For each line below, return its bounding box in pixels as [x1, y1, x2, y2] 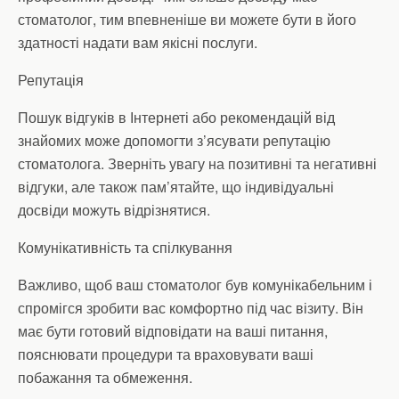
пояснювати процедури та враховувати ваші [18, 344, 313, 364]
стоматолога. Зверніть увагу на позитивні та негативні [18, 153, 377, 174]
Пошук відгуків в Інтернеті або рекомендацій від [18, 107, 335, 127]
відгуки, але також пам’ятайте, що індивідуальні [18, 176, 334, 197]
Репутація [18, 69, 84, 90]
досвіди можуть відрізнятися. [18, 199, 210, 220]
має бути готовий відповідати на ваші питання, [18, 321, 328, 341]
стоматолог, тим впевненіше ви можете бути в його [18, 9, 356, 29]
